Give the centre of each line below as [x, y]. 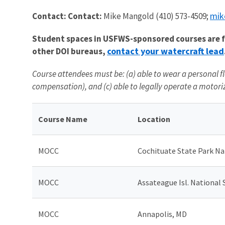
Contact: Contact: [68, 16]
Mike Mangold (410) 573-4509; [157, 16]
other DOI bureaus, [70, 51]
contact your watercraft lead [165, 51]
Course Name [63, 119]
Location [154, 119]
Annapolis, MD [162, 214]
